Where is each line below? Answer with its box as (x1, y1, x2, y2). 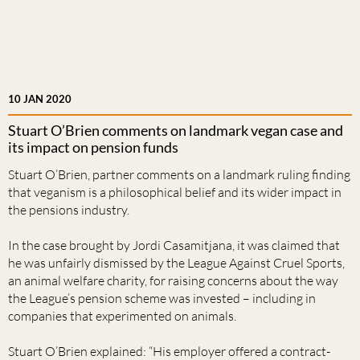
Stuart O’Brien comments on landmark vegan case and (8, 121, 343, 139)
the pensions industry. (8, 201, 129, 218)
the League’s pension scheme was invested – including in (8, 289, 316, 306)
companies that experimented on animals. (8, 307, 236, 324)
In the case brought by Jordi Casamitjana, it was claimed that (8, 236, 340, 253)
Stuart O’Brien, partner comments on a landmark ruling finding (8, 166, 350, 182)
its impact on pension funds (8, 137, 178, 156)
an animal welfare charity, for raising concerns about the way (8, 272, 338, 288)
